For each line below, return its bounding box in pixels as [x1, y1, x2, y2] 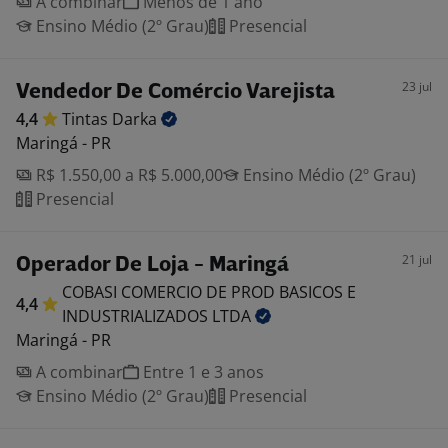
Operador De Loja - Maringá [16, 255, 289, 276]
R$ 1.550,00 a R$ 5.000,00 [32, 164, 223, 186]
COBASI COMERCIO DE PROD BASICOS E [62, 281, 356, 303]
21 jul [402, 251, 432, 268]
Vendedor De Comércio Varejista [16, 82, 335, 103]
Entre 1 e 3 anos [139, 361, 264, 383]
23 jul [402, 78, 432, 95]
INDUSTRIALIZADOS [62, 305, 212, 327]
